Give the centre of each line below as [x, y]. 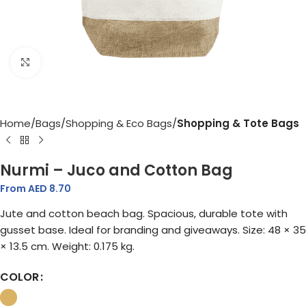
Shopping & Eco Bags [119, 123]
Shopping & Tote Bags [238, 123]
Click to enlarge [79, 63]
